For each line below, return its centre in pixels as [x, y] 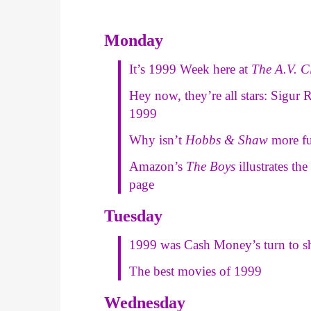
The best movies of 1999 [196, 271]
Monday [134, 40]
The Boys [209, 166]
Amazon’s [156, 166]
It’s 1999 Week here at [191, 69]
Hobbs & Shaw [227, 140]
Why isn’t [158, 140]
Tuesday [134, 216]
